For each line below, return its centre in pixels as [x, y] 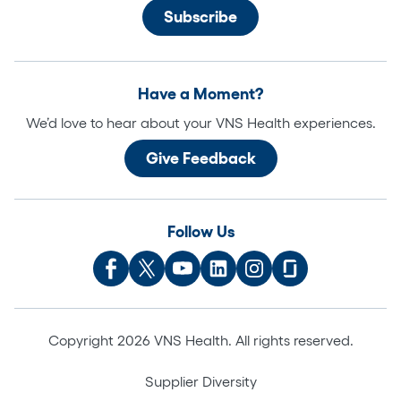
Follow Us [200, 231]
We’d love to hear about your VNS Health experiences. [200, 122]
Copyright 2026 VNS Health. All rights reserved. [200, 340]
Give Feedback [200, 158]
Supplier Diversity [200, 381]
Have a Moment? [200, 94]
